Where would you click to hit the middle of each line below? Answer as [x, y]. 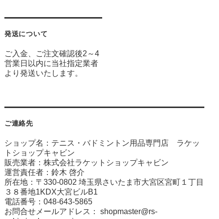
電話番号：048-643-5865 [48, 201]
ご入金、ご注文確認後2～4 [52, 53]
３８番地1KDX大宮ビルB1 [51, 192]
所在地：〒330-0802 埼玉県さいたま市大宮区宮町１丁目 [104, 182]
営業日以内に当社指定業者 [51, 63]
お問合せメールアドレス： [52, 211]
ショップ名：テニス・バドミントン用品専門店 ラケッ [102, 143]
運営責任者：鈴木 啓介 [44, 172]
